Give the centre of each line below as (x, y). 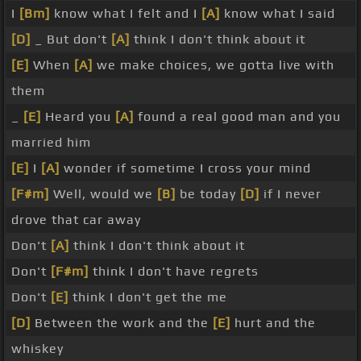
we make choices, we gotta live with (214, 65)
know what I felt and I (126, 14)
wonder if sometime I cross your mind (185, 168)
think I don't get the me (148, 297)
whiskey (37, 349)
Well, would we (103, 194)
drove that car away (76, 220)
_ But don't (71, 39)
